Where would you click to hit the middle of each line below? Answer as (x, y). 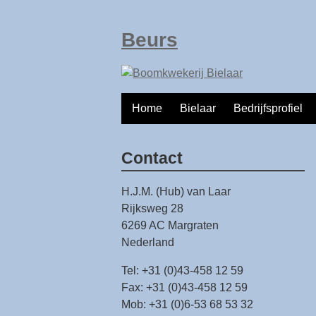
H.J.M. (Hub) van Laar (176, 192)
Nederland (148, 242)
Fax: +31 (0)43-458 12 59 (184, 287)
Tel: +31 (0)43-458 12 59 (182, 271)
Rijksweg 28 (152, 208)
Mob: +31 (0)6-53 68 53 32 (187, 304)
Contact (152, 158)
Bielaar (198, 109)
